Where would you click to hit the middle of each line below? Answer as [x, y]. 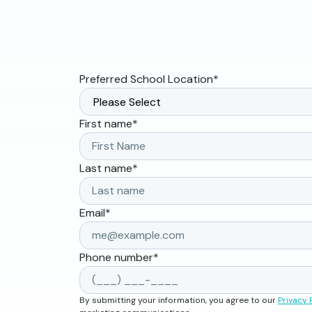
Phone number [116, 258]
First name [106, 124]
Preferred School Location [146, 79]
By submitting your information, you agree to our [179, 301]
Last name [106, 169]
